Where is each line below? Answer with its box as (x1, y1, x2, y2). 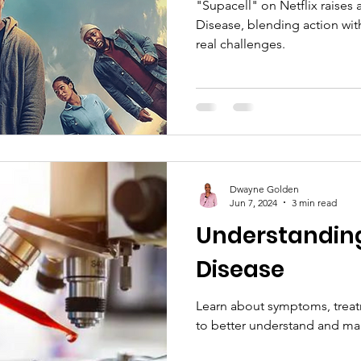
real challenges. (196, 36, 285, 52)
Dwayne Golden (230, 182, 299, 195)
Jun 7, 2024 (230, 196, 277, 209)
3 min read (292, 196, 337, 209)
